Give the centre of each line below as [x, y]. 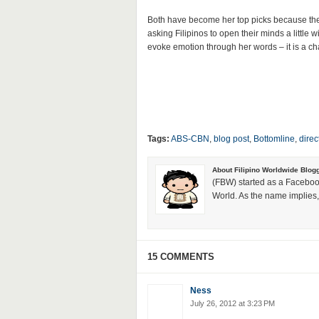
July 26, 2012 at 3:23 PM [232, 303]
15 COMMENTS [181, 257]
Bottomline [274, 139]
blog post [231, 139]
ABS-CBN [190, 139]
